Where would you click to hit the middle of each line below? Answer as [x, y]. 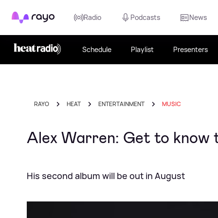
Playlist [142, 49]
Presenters [191, 49]
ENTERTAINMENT [121, 104]
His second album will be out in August [106, 176]
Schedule [97, 49]
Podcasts [145, 17]
